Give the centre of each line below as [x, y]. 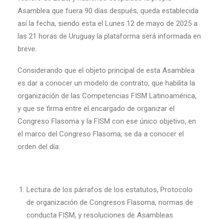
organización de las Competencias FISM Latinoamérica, [107, 96]
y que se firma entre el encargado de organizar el [96, 109]
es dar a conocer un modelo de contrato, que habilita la [106, 83]
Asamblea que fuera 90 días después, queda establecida [108, 11]
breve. [27, 49]
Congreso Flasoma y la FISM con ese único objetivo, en [107, 121]
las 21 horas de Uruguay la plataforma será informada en [109, 36]
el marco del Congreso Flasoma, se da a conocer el [101, 134]
